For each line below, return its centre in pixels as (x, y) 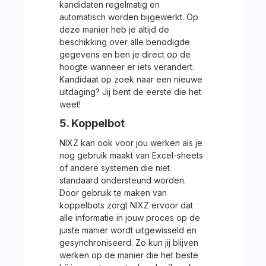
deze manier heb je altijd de (114, 29)
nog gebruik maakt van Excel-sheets (131, 155)
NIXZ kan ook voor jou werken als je (131, 143)
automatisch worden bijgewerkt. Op (129, 17)
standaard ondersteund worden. (123, 180)
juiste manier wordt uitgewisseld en (128, 230)
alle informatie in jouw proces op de (130, 218)
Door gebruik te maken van (113, 193)
